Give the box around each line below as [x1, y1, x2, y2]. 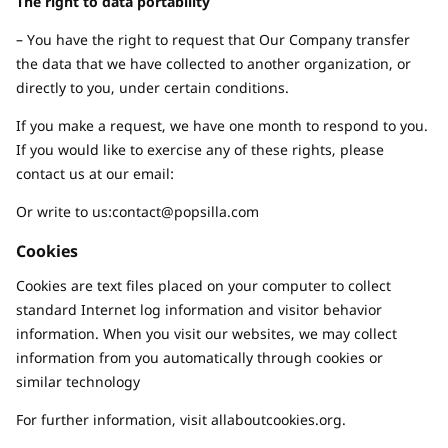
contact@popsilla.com [112, 202, 259, 221]
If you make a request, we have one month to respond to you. [16, 116, 428, 135]
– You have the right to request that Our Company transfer [16, 30, 410, 49]
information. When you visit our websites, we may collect [16, 324, 397, 343]
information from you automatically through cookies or [16, 348, 383, 367]
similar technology [16, 372, 140, 391]
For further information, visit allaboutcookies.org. [16, 410, 346, 429]
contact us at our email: [16, 164, 174, 183]
